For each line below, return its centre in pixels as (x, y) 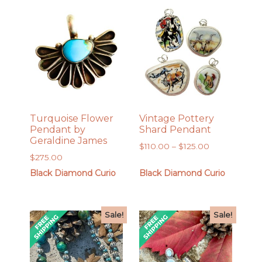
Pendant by (58, 129)
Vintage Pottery (176, 118)
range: (221, 158)
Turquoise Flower (72, 118)
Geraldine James (69, 140)
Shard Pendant (175, 129)
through (225, 184)
